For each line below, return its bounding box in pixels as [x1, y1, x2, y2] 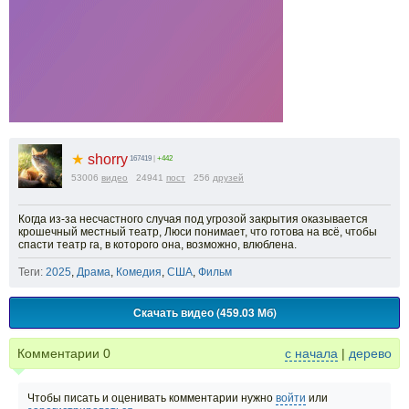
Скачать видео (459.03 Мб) [132, 304, 277, 320]
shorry [84, 152, 128, 167]
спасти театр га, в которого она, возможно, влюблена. [18, 238, 297, 251]
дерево [349, 346, 392, 361]
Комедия [116, 266, 162, 278]
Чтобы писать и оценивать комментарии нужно [27, 392, 276, 404]
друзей [213, 173, 244, 183]
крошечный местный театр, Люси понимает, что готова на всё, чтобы [18, 225, 377, 238]
